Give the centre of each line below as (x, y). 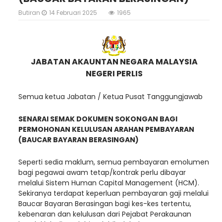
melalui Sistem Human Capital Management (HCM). (109, 183)
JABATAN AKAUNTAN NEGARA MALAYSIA (114, 62)
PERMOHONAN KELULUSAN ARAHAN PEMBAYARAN (106, 130)
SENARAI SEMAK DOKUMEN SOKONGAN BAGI (98, 119)
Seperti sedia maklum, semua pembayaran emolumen (114, 162)
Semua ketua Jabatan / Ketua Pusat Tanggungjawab (111, 97)
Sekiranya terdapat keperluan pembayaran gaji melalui (113, 194)
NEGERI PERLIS (114, 74)
